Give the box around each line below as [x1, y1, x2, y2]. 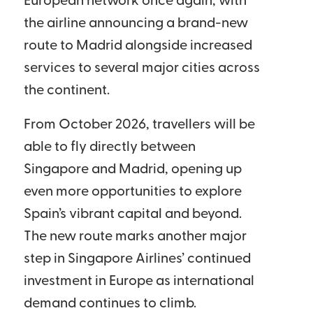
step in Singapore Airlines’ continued [23, 252, 251, 266]
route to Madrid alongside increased [23, 39, 252, 53]
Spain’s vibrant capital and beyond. [23, 208, 242, 221]
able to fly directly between [23, 140, 196, 154]
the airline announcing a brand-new [23, 17, 248, 31]
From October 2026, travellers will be [23, 118, 255, 132]
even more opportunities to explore [23, 185, 242, 199]
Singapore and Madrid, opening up [23, 163, 242, 177]
